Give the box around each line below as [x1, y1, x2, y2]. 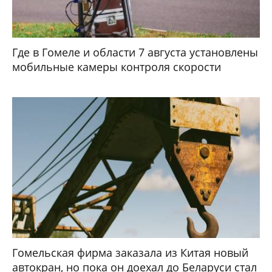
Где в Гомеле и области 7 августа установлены [12, 44, 258, 59]
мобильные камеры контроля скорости [12, 59, 221, 74]
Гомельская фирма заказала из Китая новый [12, 245, 248, 260]
